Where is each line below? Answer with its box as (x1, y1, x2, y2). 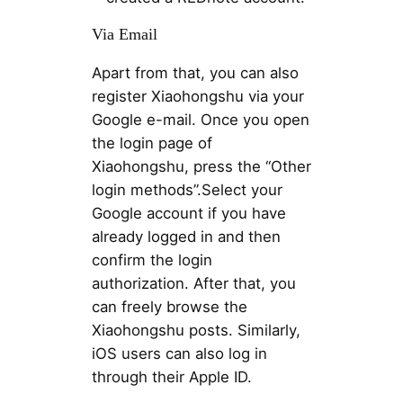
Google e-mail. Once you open (91, 110, 309, 129)
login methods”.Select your (91, 180, 282, 199)
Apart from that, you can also (91, 63, 299, 82)
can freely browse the (91, 297, 247, 316)
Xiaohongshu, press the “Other (91, 157, 311, 175)
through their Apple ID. (91, 367, 252, 386)
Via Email (91, 25, 157, 44)
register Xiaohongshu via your (91, 86, 304, 105)
